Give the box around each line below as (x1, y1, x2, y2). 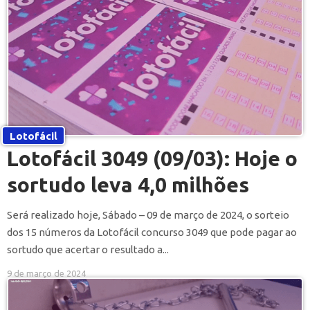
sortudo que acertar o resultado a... (7, 244, 169, 256)
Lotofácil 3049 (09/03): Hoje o (7, 147, 298, 171)
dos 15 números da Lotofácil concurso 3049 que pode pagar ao (7, 226, 297, 239)
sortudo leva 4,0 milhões (7, 173, 249, 197)
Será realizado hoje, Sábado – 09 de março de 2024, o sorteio (7, 209, 289, 221)
